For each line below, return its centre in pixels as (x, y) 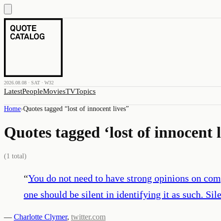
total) (18, 156)
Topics (86, 91)
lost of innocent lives (97, 109)
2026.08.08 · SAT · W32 (29, 83)
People (33, 91)
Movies (54, 91)
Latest (13, 91)
